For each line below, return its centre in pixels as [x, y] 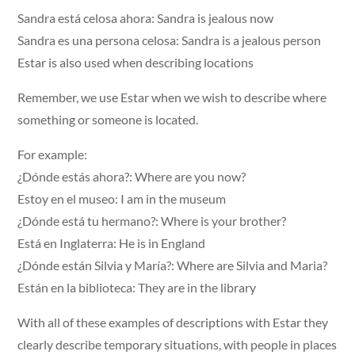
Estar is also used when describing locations [136, 62]
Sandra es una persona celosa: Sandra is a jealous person [170, 40]
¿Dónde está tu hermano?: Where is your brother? [152, 220]
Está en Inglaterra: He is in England [112, 242]
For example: [53, 154]
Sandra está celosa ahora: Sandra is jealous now [146, 17]
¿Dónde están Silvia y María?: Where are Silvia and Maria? [173, 265]
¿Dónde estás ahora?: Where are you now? [132, 176]
